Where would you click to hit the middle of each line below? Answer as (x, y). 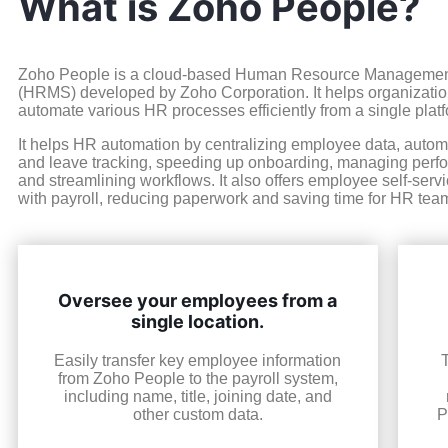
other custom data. (197, 415)
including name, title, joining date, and (197, 397)
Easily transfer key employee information (198, 361)
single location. (198, 322)
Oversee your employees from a (198, 301)
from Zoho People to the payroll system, (197, 379)
